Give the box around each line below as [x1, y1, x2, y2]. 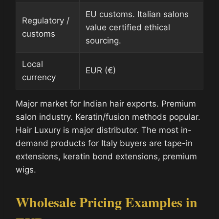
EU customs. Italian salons [86, 9, 189, 19]
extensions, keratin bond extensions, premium [16, 151, 197, 161]
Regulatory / [22, 15, 69, 25]
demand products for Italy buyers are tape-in [16, 138, 193, 148]
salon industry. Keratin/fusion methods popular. [16, 111, 200, 122]
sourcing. [86, 35, 121, 45]
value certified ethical [86, 22, 170, 32]
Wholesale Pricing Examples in [16, 192, 197, 212]
